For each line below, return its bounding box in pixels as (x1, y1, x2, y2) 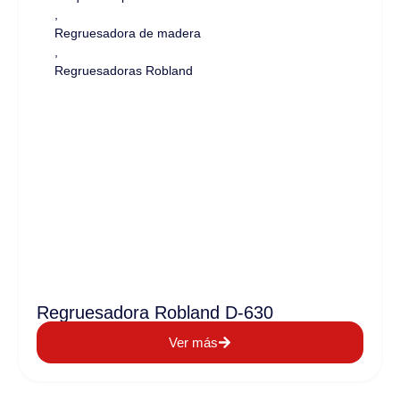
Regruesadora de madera (54, 26, 201, 40)
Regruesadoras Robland (54, 63, 193, 78)
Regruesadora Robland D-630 (36, 303, 273, 322)
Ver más (168, 335, 218, 350)
